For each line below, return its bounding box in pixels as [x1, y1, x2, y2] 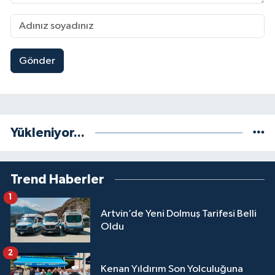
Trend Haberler [10, 173, 104, 187]
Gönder [18, 55, 55, 66]
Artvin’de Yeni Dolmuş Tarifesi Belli [101, 208, 257, 219]
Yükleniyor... [10, 126, 85, 140]
